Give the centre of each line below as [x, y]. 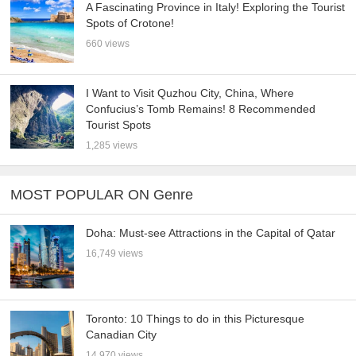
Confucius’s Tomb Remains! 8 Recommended [201, 109]
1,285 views [112, 146]
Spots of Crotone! [130, 23]
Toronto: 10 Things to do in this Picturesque [195, 318]
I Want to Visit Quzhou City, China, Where [190, 93]
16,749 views [115, 254]
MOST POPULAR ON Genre [102, 194]
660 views [108, 44]
